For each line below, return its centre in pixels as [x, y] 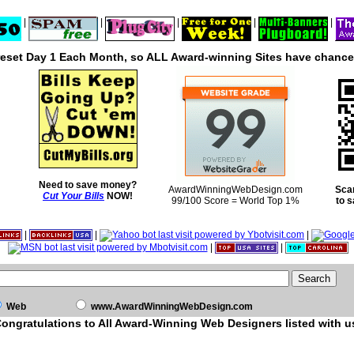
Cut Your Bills [73, 196]
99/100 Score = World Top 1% [235, 201]
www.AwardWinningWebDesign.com [172, 307]
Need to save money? [88, 185]
